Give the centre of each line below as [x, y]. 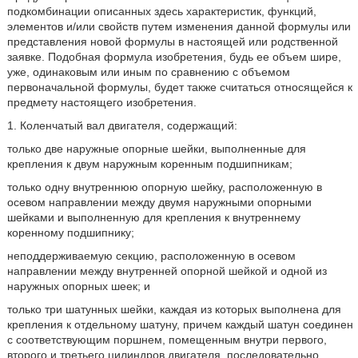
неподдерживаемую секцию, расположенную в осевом [151, 256]
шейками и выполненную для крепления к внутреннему [153, 217]
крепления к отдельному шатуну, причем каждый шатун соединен [180, 324]
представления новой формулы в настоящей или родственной [172, 42]
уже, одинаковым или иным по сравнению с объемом [148, 72]
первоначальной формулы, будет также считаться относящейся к [179, 87]
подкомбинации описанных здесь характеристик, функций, [161, 11]
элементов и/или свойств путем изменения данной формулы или [179, 26]
